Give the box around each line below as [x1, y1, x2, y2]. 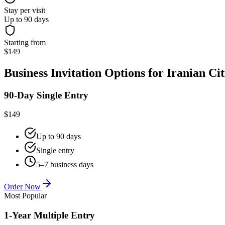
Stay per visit [4, 6, 45, 15]
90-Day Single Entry [4, 89, 88, 100]
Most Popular [4, 191, 47, 200]
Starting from [4, 38, 46, 47]
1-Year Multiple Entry [4, 210, 95, 221]
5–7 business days [36, 160, 93, 169]
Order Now [4, 182, 41, 191]
